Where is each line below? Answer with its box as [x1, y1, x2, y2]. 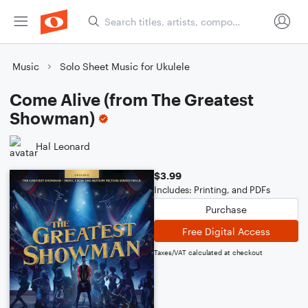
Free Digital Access [182, 225, 270, 237]
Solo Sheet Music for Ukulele [60, 60, 190, 72]
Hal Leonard [36, 140, 90, 152]
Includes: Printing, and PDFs [154, 184, 270, 195]
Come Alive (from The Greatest [10, 89, 254, 109]
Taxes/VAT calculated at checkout [154, 248, 263, 256]
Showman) [10, 108, 95, 128]
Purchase [206, 203, 247, 215]
